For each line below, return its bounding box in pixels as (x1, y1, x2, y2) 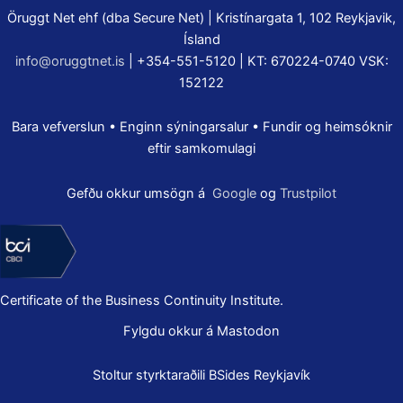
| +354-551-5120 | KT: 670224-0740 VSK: (124, 52, 389, 69)
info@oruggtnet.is (14, 52, 125, 69)
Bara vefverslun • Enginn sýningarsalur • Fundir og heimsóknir (11, 119, 392, 136)
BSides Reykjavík (209, 367, 310, 384)
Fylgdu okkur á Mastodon (123, 322, 280, 339)
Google (212, 184, 256, 201)
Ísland (183, 31, 220, 48)
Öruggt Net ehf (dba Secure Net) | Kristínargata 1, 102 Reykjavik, (7, 9, 396, 26)
